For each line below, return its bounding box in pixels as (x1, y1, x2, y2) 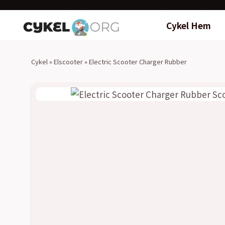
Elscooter (54, 56, 83, 66)
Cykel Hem (166, 19, 211, 32)
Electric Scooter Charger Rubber (89, 56, 187, 66)
